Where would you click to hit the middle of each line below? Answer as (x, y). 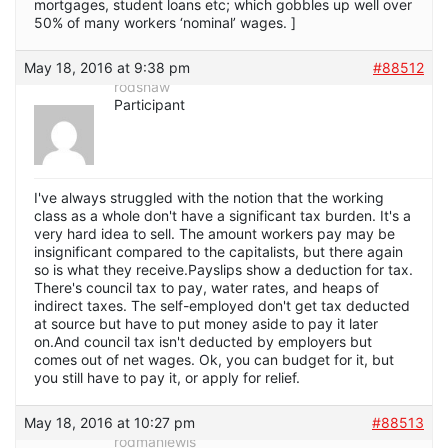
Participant (149, 104)
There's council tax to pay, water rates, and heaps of (206, 287)
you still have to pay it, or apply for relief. (167, 377)
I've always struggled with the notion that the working (209, 197)
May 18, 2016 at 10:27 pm (109, 422)
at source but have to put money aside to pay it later (206, 323)
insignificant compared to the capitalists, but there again (218, 251)
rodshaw (142, 86)
